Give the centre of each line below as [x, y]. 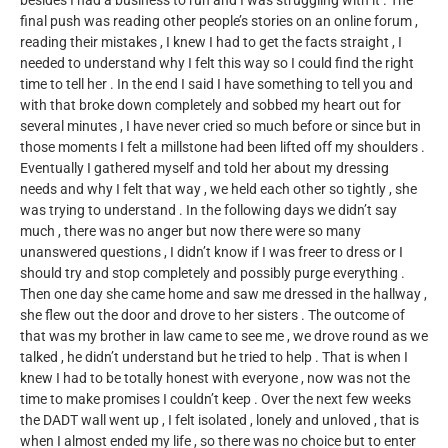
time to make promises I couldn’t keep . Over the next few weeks [215, 400]
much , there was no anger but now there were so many [190, 232]
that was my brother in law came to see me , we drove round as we [224, 337]
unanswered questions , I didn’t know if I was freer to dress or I [211, 253]
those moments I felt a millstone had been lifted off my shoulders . [222, 148]
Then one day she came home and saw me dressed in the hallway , [223, 295]
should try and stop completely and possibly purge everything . [212, 274]
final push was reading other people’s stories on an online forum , [219, 22]
